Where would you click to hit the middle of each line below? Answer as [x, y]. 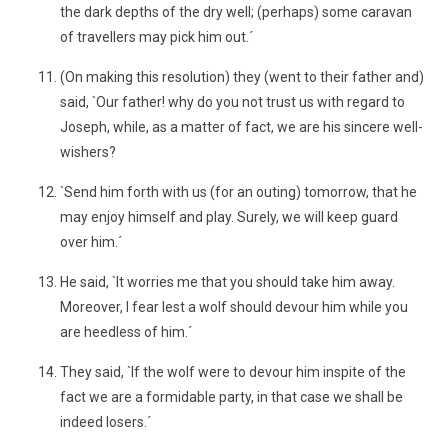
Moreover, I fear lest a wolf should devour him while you [234, 307]
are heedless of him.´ [126, 332]
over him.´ [91, 242]
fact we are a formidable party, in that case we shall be [231, 397]
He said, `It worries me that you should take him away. [227, 282]
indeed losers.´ [105, 422]
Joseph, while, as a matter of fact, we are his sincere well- [241, 127]
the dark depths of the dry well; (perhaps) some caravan [236, 12]
